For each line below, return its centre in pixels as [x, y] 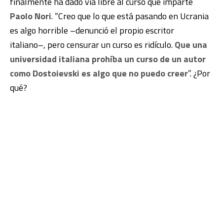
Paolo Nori [31, 16]
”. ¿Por [199, 73]
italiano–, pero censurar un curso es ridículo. [92, 44]
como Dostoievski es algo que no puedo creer [99, 73]
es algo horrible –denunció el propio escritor [92, 30]
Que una [191, 44]
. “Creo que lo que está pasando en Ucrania [130, 16]
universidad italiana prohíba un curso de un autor [108, 59]
